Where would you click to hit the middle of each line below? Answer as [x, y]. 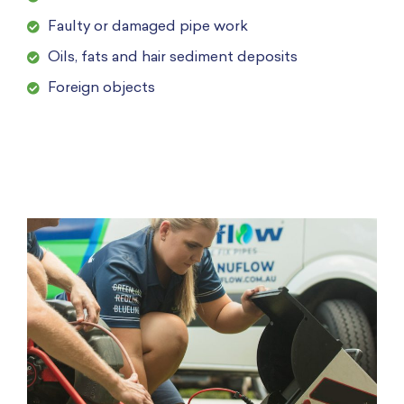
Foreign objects [101, 88]
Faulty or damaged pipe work [148, 27]
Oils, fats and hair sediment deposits [173, 57]
